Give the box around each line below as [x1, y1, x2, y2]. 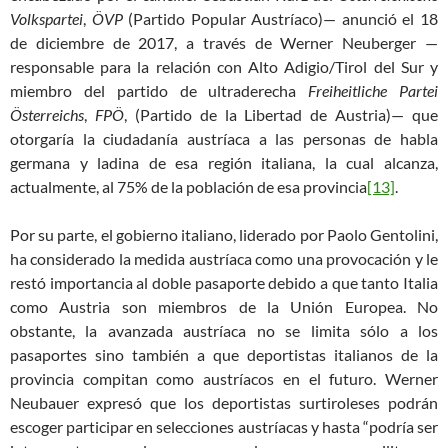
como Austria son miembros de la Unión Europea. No [10, 297, 438, 317]
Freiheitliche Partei [308, 81, 439, 101]
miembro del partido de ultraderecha [10, 81, 309, 101]
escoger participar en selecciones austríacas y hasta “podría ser [10, 417, 438, 437]
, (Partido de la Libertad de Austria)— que [123, 105, 438, 125]
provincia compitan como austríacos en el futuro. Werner [10, 369, 438, 389]
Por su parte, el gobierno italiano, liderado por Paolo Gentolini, [10, 225, 438, 245]
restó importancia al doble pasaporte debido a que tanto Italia [10, 273, 438, 293]
